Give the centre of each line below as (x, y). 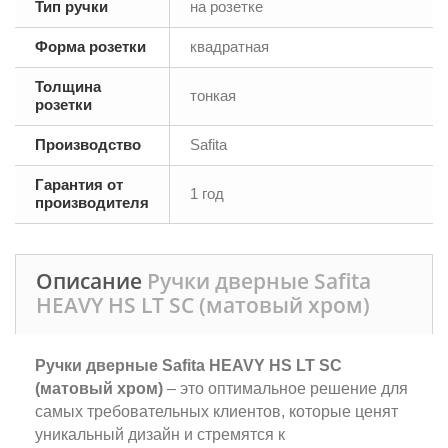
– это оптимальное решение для (285, 388)
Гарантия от (79, 184)
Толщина (68, 86)
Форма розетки (90, 46)
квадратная (229, 46)
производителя (92, 202)
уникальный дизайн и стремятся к (160, 434)
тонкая (213, 95)
